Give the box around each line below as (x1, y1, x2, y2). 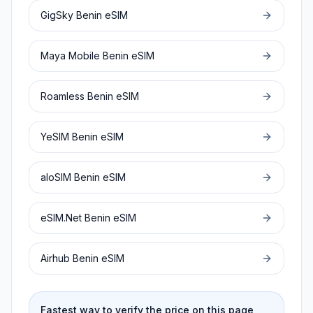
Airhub (41, 252, 70, 264)
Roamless (41, 90, 85, 102)
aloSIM (41, 171, 71, 183)
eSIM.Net (41, 212, 82, 224)
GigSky (41, 9, 73, 21)
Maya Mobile (41, 50, 100, 61)
